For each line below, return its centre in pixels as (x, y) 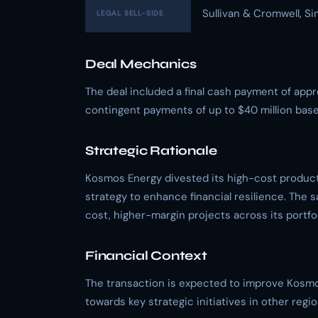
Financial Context (146, 256)
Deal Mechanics (141, 64)
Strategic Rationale (151, 150)
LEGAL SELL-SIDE (130, 13)
